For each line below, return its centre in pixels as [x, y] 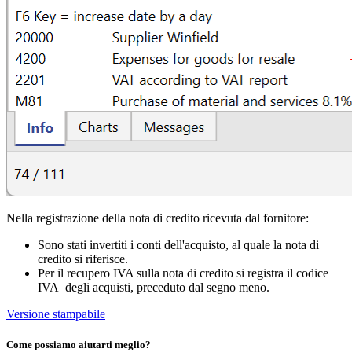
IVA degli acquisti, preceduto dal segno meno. [154, 287]
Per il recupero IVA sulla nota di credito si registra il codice [183, 273]
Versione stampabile [56, 313]
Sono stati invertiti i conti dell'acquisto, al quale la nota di [178, 244]
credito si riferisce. [83, 258]
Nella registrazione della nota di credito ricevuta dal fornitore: [158, 218]
